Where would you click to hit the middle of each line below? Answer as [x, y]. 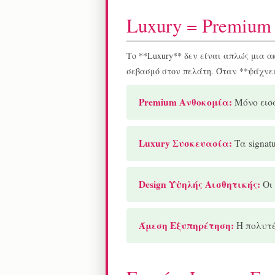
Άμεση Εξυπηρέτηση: [186, 226]
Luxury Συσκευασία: [185, 143]
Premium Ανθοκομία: [185, 102]
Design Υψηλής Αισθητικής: [199, 184]
